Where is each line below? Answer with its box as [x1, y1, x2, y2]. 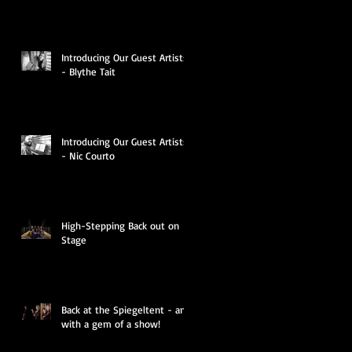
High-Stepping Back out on [61, 218, 179, 232]
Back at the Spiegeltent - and [61, 302, 191, 316]
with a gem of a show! [61, 317, 160, 330]
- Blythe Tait [61, 64, 115, 78]
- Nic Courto [61, 148, 115, 162]
